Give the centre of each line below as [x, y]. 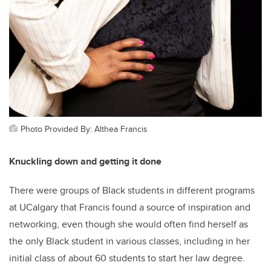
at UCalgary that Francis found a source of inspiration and [130, 207]
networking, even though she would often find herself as [129, 224]
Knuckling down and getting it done [85, 162]
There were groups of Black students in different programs [132, 191]
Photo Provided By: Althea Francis [84, 129]
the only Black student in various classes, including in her [129, 241]
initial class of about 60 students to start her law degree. [129, 258]
